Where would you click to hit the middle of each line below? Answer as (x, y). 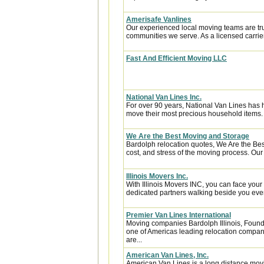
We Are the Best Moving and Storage (188, 136)
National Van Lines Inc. (164, 97)
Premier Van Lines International (179, 215)
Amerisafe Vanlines (159, 19)
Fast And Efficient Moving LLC (176, 58)
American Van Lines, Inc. (167, 255)
